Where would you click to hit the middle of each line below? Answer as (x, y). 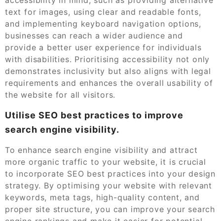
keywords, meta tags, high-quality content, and (102, 197)
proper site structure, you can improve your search (110, 209)
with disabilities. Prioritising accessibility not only (108, 59)
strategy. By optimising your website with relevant (109, 185)
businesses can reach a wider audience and (94, 35)
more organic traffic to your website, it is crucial (106, 162)
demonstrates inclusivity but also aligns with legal (108, 71)
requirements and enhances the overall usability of (109, 83)
